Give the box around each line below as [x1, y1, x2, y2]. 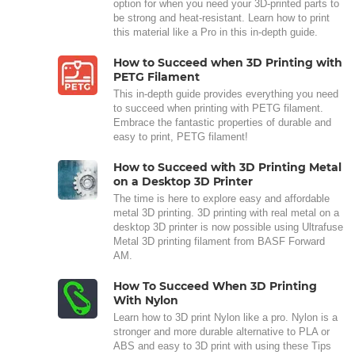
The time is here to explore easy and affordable [113, 192, 330, 204]
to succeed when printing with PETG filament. [113, 101, 323, 114]
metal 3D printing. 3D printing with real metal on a [113, 206, 339, 219]
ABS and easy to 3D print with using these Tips [113, 339, 331, 352]
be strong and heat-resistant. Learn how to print [113, 11, 330, 24]
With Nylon [113, 292, 178, 307]
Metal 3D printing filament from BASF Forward [113, 235, 325, 247]
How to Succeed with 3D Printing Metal [113, 159, 342, 174]
